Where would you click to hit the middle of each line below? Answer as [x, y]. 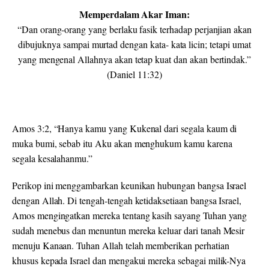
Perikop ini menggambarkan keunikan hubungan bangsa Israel [129, 186]
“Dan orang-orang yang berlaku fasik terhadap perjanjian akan [134, 29]
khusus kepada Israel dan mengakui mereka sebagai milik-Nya [129, 261]
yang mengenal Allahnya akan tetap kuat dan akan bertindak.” [134, 59]
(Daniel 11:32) [134, 74]
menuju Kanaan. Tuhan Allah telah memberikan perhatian [121, 246]
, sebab [69, 144]
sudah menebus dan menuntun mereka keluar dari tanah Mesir [128, 231]
